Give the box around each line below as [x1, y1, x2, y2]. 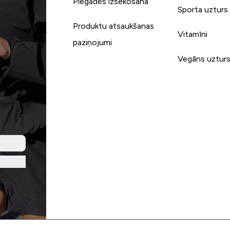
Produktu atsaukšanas [72, 21, 154, 30]
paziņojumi [72, 37, 112, 47]
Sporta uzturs [178, 5, 228, 14]
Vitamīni [178, 29, 208, 39]
